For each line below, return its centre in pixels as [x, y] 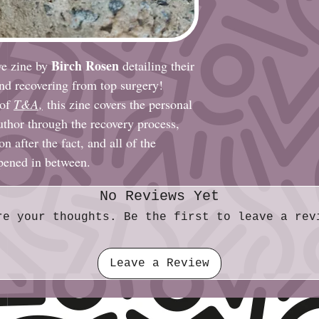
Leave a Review [159, 263]
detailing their [157, 66]
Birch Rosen [85, 66]
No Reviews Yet [159, 196]
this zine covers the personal [120, 104]
